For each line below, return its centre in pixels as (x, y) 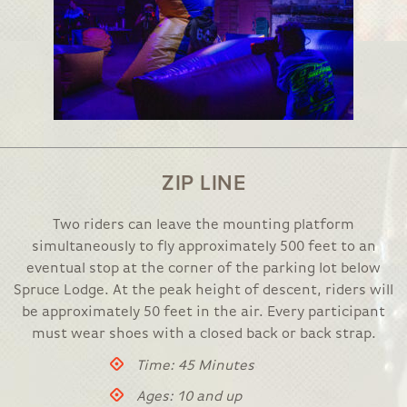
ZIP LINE (203, 184)
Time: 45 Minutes (195, 366)
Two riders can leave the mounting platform (203, 225)
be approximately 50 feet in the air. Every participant (203, 313)
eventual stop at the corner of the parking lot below (203, 269)
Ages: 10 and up (189, 397)
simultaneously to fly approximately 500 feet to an (203, 247)
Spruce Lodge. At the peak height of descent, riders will (203, 291)
